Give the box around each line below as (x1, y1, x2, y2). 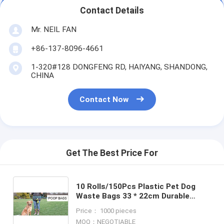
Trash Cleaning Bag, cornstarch (76, 200, 194, 210)
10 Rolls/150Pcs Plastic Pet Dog (76, 181, 196, 191)
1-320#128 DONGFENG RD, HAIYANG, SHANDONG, (30, 62, 207, 71)
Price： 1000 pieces (76, 206, 137, 214)
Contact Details (80, 5, 144, 16)
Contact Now (79, 95, 129, 104)
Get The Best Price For (66, 148, 158, 158)
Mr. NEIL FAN (30, 24, 76, 34)
